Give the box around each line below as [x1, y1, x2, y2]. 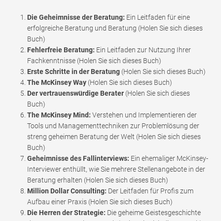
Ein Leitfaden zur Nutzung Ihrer [95, 46, 191, 54]
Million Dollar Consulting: [27, 187, 107, 195]
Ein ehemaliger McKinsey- [129, 154, 208, 163]
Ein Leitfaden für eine [125, 13, 190, 22]
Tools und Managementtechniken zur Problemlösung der [27, 122, 199, 130]
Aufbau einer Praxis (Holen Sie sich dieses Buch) [27, 198, 173, 206]
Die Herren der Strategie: [27, 209, 106, 217]
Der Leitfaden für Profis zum [107, 187, 193, 195]
